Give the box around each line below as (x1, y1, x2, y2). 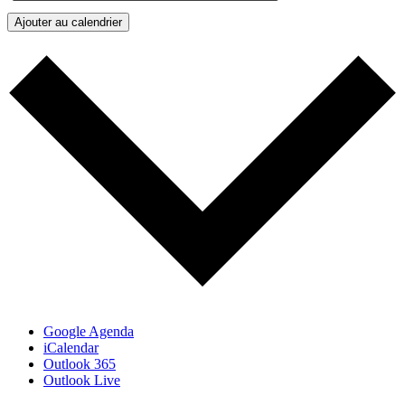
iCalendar (43, 339, 99, 355)
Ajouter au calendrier (14, 15, 122, 30)
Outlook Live (43, 372, 120, 388)
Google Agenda (43, 323, 134, 339)
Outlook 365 (43, 355, 116, 372)
